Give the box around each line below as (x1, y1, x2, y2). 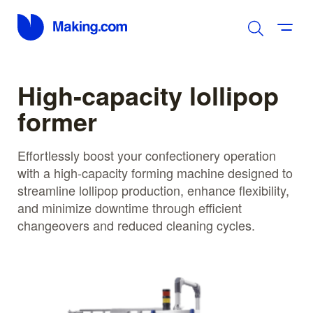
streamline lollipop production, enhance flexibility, (17, 180, 289, 199)
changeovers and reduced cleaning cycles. (17, 215, 255, 234)
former (17, 102, 97, 139)
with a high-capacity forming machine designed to (17, 163, 293, 182)
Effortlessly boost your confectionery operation (17, 145, 276, 164)
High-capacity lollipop (17, 76, 279, 113)
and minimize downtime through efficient (17, 198, 242, 217)
